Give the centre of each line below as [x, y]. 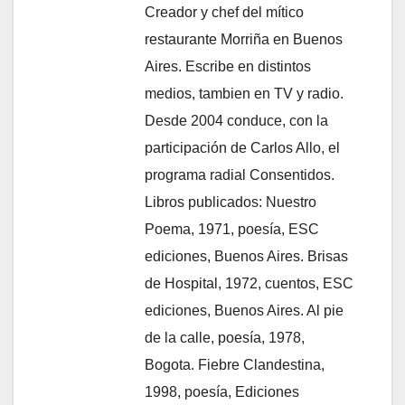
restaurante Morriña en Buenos [244, 39]
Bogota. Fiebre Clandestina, [235, 364]
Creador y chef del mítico [224, 12]
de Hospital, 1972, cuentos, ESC [249, 283]
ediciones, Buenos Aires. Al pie [244, 310]
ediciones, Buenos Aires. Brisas [246, 256]
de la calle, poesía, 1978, [225, 337]
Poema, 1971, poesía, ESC [232, 229]
